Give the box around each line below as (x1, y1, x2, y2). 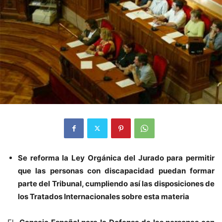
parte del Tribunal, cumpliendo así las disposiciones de (18, 178, 215, 188)
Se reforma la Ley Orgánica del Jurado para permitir (18, 153, 215, 163)
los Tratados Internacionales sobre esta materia (18, 191, 189, 201)
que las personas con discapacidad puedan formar (18, 166, 215, 175)
